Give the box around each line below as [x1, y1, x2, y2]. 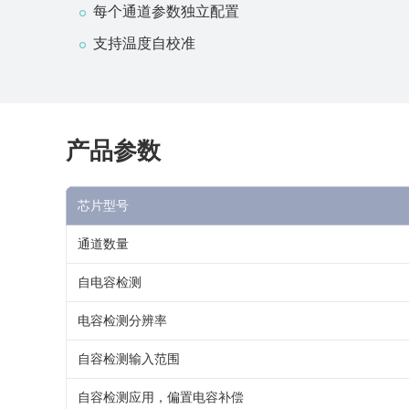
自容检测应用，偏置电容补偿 [78, 391, 244, 404]
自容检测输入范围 [78, 352, 180, 366]
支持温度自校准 [93, 36, 195, 51]
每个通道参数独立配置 [93, 4, 239, 19]
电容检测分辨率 [78, 314, 167, 328]
